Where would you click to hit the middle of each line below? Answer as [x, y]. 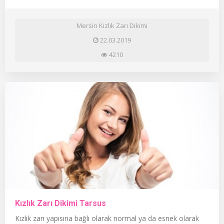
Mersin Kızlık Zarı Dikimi [112, 25]
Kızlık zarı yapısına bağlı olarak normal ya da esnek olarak [107, 218]
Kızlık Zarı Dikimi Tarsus [60, 203]
